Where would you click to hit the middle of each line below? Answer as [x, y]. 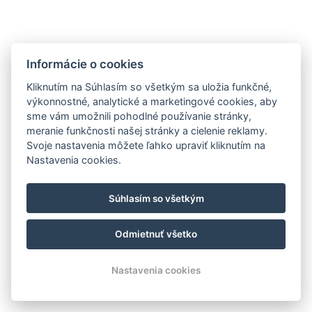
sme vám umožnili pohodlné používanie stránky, [139, 116]
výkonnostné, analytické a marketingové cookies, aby [152, 101]
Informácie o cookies [85, 64]
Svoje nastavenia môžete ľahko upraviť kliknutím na [146, 145]
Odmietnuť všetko [156, 234]
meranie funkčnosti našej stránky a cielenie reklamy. [147, 130]
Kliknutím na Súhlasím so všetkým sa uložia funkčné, [149, 86]
